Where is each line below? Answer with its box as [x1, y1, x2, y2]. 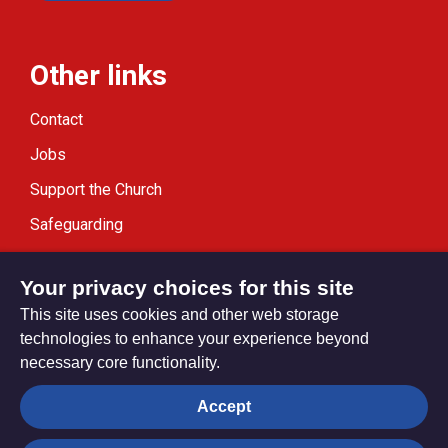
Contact [30, 110, 83, 130]
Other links [30, 59, 167, 93]
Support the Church [30, 179, 162, 199]
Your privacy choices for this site [20, 276, 354, 299]
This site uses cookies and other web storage [20, 306, 339, 323]
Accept [197, 398, 251, 415]
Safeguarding [30, 214, 123, 234]
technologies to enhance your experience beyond [20, 330, 369, 347]
